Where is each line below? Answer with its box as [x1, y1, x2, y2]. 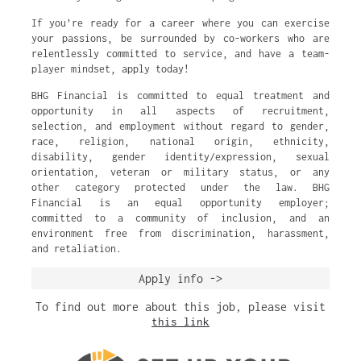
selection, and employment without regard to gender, [31, 120, 330, 132]
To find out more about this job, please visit [35, 300, 326, 313]
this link [151, 315, 210, 328]
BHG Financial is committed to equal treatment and [31, 89, 330, 102]
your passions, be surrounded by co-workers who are [31, 32, 330, 44]
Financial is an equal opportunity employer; [31, 197, 330, 209]
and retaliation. [31, 243, 122, 255]
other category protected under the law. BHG [31, 181, 330, 193]
